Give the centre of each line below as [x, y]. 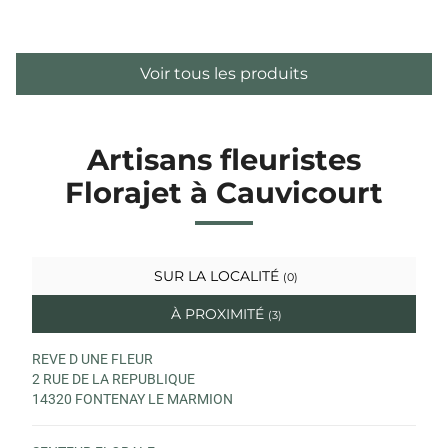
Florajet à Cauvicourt [224, 192]
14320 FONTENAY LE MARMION [132, 398]
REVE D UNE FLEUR [92, 358]
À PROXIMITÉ [217, 313]
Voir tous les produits [224, 73]
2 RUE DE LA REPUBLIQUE [113, 378]
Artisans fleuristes [224, 159]
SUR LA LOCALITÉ [216, 275]
